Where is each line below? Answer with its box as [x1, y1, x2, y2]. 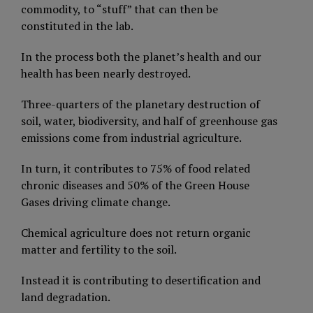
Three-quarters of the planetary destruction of [21, 96, 260, 112]
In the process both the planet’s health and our [21, 48, 261, 64]
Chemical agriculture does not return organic [21, 224, 251, 240]
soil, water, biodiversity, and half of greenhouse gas [21, 112, 277, 129]
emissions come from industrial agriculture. [21, 129, 242, 145]
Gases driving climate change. [21, 194, 170, 210]
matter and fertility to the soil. [21, 241, 177, 257]
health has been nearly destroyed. [21, 65, 191, 81]
